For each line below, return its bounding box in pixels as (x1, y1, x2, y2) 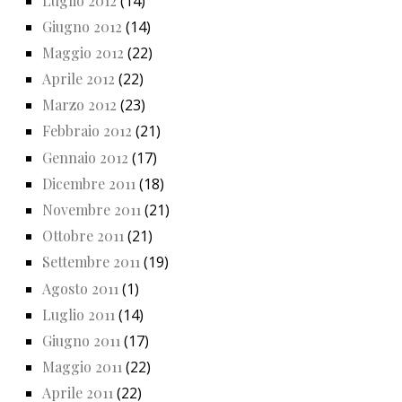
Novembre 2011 (42, 200, 141, 220)
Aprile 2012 (42, 69, 115, 89)
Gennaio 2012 (42, 147, 128, 167)
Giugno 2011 (42, 330, 120, 350)
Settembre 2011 (42, 252, 140, 272)
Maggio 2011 (42, 357, 122, 377)
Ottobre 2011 (42, 226, 124, 246)
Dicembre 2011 (42, 173, 135, 193)
